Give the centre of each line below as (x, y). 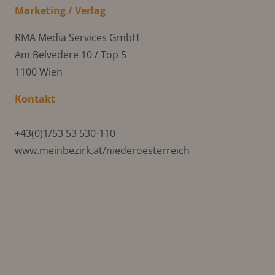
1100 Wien (39, 72)
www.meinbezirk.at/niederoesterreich (103, 150)
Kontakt (35, 99)
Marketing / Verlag (60, 10)
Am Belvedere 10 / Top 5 (71, 54)
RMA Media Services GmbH (77, 37)
